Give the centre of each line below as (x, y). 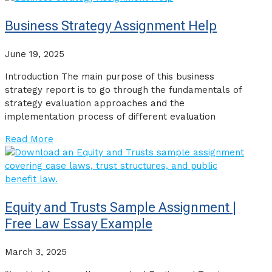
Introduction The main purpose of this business (110, 77)
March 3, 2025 (36, 252)
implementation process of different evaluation (110, 117)
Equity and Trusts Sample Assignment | (121, 208)
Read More (29, 139)
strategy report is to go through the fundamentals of (123, 90)
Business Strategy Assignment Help (111, 26)
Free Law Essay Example (79, 224)
